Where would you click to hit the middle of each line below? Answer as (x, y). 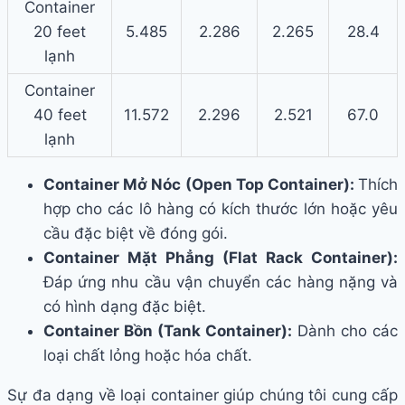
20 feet (60, 32)
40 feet (60, 115)
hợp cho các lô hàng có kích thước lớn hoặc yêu (221, 209)
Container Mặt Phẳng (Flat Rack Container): (221, 258)
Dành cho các (345, 331)
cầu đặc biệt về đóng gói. (136, 234)
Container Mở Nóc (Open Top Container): (201, 185)
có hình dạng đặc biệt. (125, 307)
